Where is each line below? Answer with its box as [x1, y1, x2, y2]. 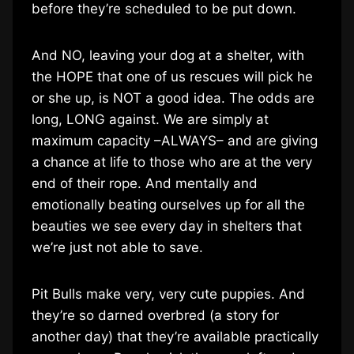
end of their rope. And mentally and [32, 175, 258, 191]
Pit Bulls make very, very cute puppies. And [32, 285, 305, 302]
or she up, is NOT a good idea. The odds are [32, 89, 314, 106]
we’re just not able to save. [32, 239, 203, 255]
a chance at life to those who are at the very [32, 153, 312, 170]
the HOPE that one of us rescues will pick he [32, 68, 313, 85]
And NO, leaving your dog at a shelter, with [32, 47, 304, 63]
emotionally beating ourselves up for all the [32, 196, 305, 213]
